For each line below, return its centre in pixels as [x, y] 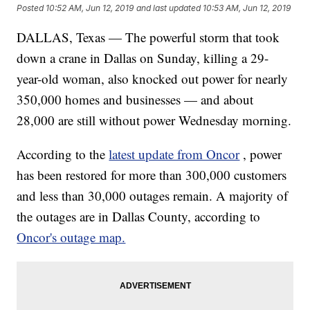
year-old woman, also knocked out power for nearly [153, 79]
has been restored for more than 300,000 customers [152, 175]
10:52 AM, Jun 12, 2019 [90, 8]
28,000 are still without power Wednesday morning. [154, 120]
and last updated [169, 8]
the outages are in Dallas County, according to [139, 217]
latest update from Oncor [174, 154]
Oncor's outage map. [71, 237]
